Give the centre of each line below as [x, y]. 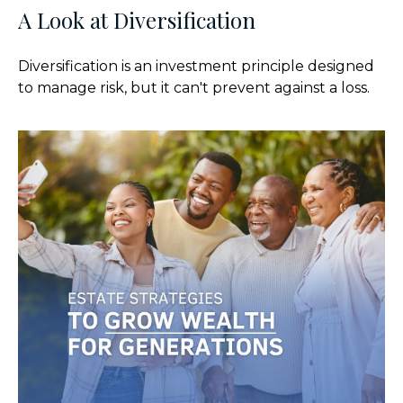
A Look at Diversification [137, 19]
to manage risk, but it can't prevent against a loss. [194, 87]
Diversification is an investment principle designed [196, 66]
